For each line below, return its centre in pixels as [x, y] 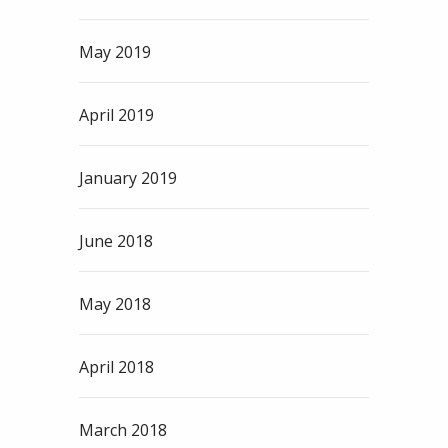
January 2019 [128, 178]
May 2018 [115, 304]
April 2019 [116, 115]
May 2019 [115, 52]
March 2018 [123, 430]
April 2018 [116, 367]
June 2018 [116, 241]
